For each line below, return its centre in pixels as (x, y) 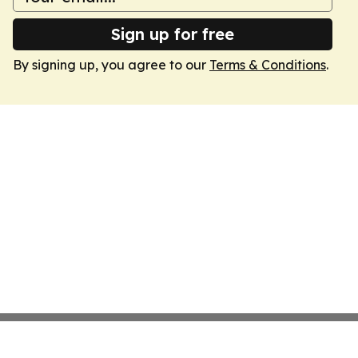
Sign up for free (173, 34)
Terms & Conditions (268, 65)
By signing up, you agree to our (111, 65)
